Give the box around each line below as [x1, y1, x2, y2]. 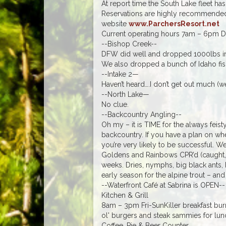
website [101, 19, 129, 28]
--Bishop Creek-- [101, 39, 157, 48]
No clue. [101, 100, 129, 108]
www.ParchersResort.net [128, 19, 219, 28]
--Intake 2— [101, 70, 139, 78]
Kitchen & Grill [101, 191, 148, 199]
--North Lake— [101, 90, 149, 98]
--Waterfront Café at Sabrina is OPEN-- [101, 181, 225, 189]
